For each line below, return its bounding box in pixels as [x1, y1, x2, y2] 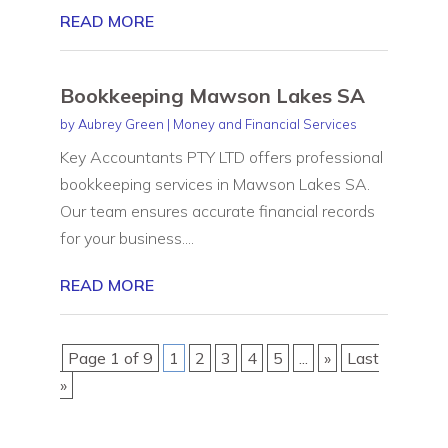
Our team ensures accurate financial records [59, 200, 375, 221]
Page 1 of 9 [67, 347, 153, 368]
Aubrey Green [77, 115, 164, 132]
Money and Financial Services [172, 115, 357, 132]
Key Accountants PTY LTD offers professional [59, 146, 383, 167]
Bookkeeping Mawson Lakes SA [59, 82, 365, 108]
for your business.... [59, 227, 194, 248]
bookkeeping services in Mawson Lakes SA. [59, 173, 370, 194]
